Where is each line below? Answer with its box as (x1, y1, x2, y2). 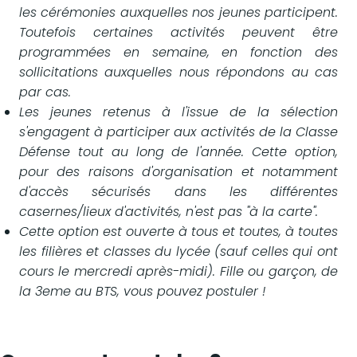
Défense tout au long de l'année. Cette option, (19, 143, 338, 162)
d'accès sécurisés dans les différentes (19, 182, 338, 202)
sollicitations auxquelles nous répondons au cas (19, 63, 338, 82)
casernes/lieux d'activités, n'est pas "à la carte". (19, 202, 318, 222)
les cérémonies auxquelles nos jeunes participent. (19, 3, 338, 22)
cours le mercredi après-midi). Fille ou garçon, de (19, 262, 338, 281)
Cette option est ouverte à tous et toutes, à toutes (19, 222, 338, 241)
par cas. (19, 83, 71, 102)
